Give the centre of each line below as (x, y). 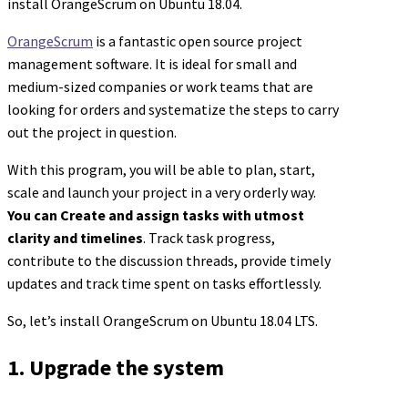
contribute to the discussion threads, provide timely (169, 260)
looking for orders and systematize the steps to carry (173, 109)
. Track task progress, (209, 238)
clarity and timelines (75, 238)
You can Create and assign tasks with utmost (156, 215)
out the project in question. (92, 132)
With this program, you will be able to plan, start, (161, 169)
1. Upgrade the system (116, 367)
